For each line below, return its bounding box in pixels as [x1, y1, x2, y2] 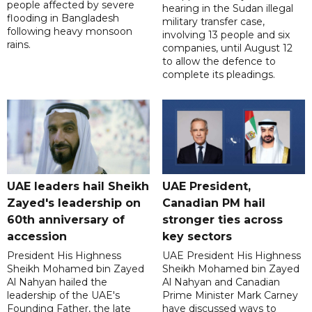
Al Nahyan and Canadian [162, 276, 280, 289]
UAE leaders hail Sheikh [7, 180, 149, 194]
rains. [7, 38, 31, 52]
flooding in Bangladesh [7, 12, 119, 25]
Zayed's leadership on [7, 196, 141, 210]
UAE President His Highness [162, 249, 301, 263]
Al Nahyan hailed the [7, 276, 107, 289]
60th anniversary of [7, 213, 125, 227]
